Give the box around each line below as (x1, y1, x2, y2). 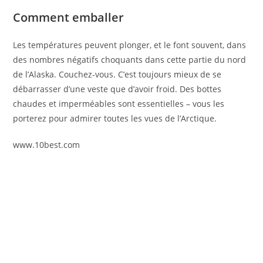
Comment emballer (13, 9, 124, 26)
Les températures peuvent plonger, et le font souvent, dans (13, 39, 247, 51)
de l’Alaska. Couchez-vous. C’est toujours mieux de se (13, 69, 222, 80)
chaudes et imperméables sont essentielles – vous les (13, 98, 225, 110)
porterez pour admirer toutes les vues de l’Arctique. (13, 113, 217, 124)
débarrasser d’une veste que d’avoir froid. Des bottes (13, 83, 222, 95)
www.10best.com (13, 139, 80, 151)
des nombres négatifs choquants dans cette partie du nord (13, 54, 247, 66)
